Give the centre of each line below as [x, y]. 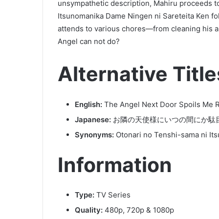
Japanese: [93, 119]
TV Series [112, 195]
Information [115, 164]
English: [88, 104]
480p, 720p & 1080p [139, 210]
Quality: [90, 210]
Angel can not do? [89, 42]
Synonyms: [94, 134]
